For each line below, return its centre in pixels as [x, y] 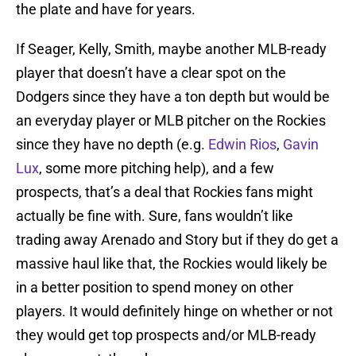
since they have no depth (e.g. [112, 145]
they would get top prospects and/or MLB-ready [166, 335]
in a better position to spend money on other [155, 288]
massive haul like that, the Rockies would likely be [172, 264]
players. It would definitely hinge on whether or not [174, 311]
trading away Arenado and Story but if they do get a [177, 240]
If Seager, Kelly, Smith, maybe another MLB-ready [171, 49]
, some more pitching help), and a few [157, 168]
